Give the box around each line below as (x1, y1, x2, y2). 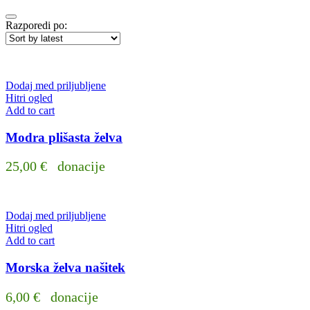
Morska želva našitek (6, 260, 125, 275)
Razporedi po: (6, 19, 67, 31)
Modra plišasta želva (6, 129, 122, 145)
